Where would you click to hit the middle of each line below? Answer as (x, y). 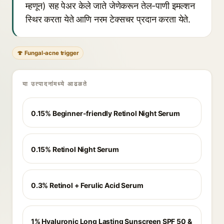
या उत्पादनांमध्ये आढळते (55, 84)
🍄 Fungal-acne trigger (48, 53)
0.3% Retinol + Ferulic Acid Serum (87, 185)
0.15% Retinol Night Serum (75, 149)
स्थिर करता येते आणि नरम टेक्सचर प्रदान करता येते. (108, 19)
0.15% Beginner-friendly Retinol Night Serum (105, 113)
